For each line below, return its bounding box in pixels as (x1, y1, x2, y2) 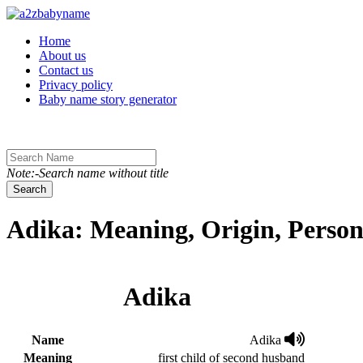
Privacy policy (39, 78, 113, 92)
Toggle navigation (6, 6, 98, 19)
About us (39, 49, 86, 62)
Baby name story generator (39, 92, 177, 106)
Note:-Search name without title (6, 166, 169, 180)
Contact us (39, 63, 93, 77)
